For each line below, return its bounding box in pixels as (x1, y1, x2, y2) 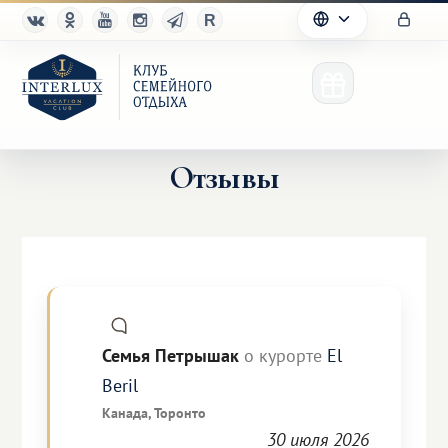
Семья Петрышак (102, 344, 245, 367)
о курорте (244, 344, 323, 367)
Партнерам (66, 317, 155, 341)
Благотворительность (66, 368, 234, 392)
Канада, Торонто (102, 403, 207, 422)
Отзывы (168, 157, 280, 198)
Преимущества (66, 266, 184, 290)
